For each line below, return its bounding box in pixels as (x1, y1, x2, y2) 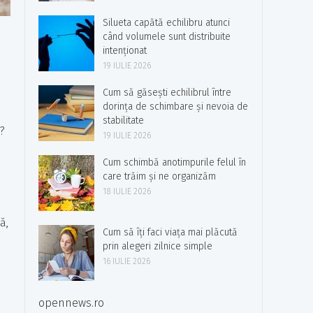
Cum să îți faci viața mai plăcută (103, 226, 238, 238)
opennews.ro (38, 296, 104, 310)
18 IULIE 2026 (103, 187, 151, 196)
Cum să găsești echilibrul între (103, 87, 231, 99)
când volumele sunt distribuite (103, 31, 231, 43)
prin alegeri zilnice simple (103, 240, 212, 252)
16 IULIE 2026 (103, 256, 150, 266)
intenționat (103, 45, 147, 57)
